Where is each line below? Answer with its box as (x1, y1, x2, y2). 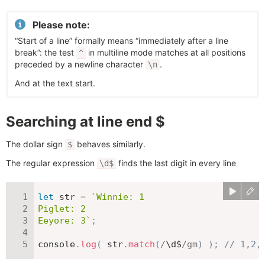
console (38, 239, 75, 250)
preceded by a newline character (15, 59, 146, 69)
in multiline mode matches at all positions (86, 47, 245, 57)
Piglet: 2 (38, 203, 86, 214)
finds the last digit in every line (116, 158, 236, 168)
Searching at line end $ (6, 113, 165, 130)
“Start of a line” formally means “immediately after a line (15, 35, 228, 46)
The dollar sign (6, 139, 65, 149)
